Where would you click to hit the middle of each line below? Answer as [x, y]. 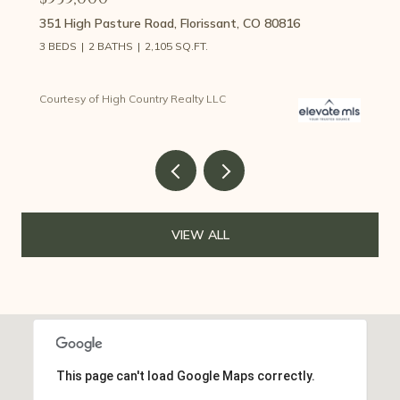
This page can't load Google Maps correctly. [185, 376]
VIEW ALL [200, 235]
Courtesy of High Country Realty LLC [133, 98]
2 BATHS [111, 46]
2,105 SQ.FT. [176, 46]
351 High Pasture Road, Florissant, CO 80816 [170, 23]
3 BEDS [58, 46]
